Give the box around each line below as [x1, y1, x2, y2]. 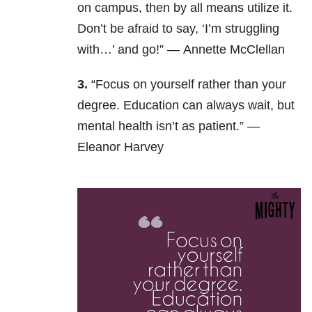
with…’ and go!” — [77, 42, 183, 57]
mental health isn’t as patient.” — [77, 119, 260, 134]
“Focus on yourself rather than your [91, 77, 286, 92]
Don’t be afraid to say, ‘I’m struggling [77, 22, 279, 36]
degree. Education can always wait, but [77, 98, 295, 113]
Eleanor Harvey [77, 140, 164, 155]
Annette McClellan [183, 42, 285, 57]
